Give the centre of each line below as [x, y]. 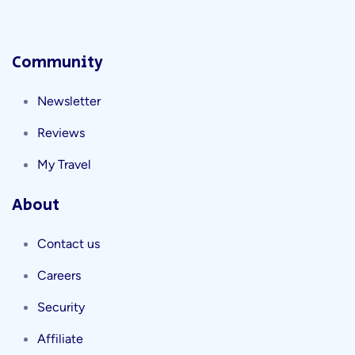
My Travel [64, 164]
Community [57, 63]
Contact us [69, 244]
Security [61, 307]
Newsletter [69, 101]
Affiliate [60, 339]
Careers [59, 275]
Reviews [61, 133]
